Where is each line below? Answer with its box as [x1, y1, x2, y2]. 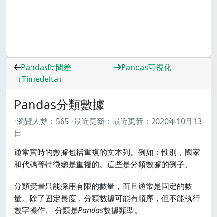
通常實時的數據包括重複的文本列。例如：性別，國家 [14, 147, 200, 157]
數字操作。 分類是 [14, 205, 78, 216]
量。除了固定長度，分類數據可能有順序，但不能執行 [14, 193, 200, 203]
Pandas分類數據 [14, 96, 105, 112]
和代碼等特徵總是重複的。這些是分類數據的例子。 [14, 159, 192, 170]
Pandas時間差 [21, 62, 71, 73]
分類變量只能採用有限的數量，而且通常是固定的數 [14, 181, 192, 191]
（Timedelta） [14, 74, 66, 84]
